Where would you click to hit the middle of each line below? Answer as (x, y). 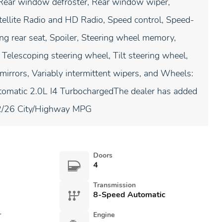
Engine (104, 215)
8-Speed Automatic (129, 195)
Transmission (114, 185)
